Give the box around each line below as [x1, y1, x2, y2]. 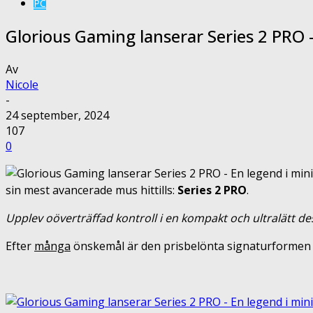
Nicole [6, 76, 38, 92]
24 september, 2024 [6, 107, 109, 123]
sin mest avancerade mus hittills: [6, 182, 177, 198]
